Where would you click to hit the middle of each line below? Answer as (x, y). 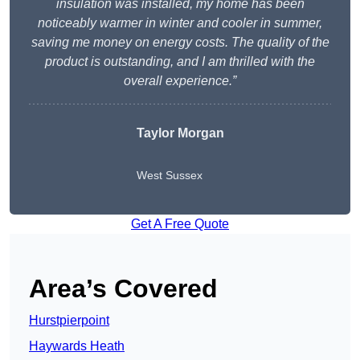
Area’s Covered (123, 289)
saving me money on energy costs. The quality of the (180, 43)
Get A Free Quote (180, 224)
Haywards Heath (77, 346)
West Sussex (169, 176)
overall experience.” (180, 81)
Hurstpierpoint (69, 321)
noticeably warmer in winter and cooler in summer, (180, 23)
